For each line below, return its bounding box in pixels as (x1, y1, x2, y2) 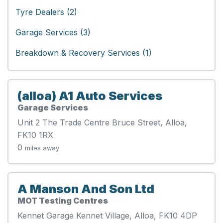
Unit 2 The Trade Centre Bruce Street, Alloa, (17, 117, 187, 127)
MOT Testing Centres (17, 195, 108, 206)
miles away (25, 144, 59, 152)
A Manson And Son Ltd (17, 181, 154, 196)
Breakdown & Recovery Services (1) (15, 47, 152, 58)
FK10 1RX (17, 129, 53, 140)
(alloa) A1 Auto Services (17, 88, 162, 103)
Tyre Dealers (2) (15, 6, 77, 17)
